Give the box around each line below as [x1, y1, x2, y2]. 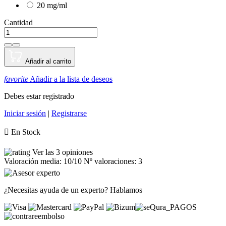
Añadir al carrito [23, 57, 71, 65]
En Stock [9, 127, 40, 136]
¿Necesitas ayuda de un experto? [4, 185, 110, 194]
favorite [4, 74, 28, 83]
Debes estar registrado [4, 91, 74, 100]
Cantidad [4, 18, 33, 27]
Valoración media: [4, 156, 64, 165]
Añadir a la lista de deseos [28, 74, 112, 83]
